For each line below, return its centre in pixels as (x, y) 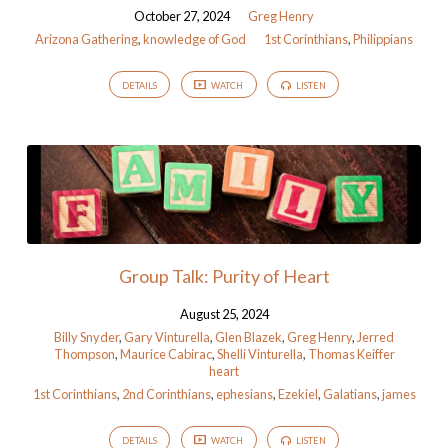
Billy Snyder (86, 337)
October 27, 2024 (182, 15)
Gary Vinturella (167, 337)
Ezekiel (297, 394)
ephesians (244, 394)
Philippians (383, 38)
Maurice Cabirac (165, 354)
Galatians (349, 394)
